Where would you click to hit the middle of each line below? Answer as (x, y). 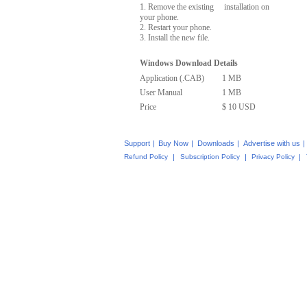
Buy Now (173, 143)
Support (137, 143)
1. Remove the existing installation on (205, 7)
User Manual (161, 93)
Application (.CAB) (172, 78)
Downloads (216, 143)
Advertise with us (271, 143)
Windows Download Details (189, 63)
